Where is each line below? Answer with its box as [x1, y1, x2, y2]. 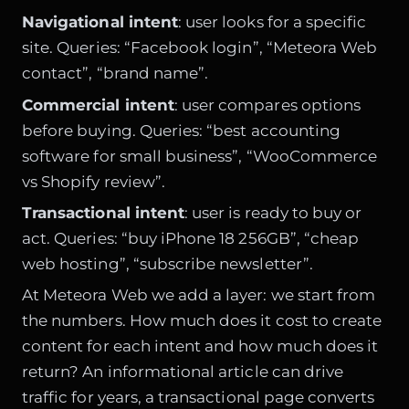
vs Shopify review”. [22, 172, 165, 191]
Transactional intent [22, 203, 185, 222]
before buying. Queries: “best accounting [22, 121, 341, 140]
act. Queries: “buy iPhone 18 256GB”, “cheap [22, 228, 360, 247]
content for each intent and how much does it [22, 337, 379, 356]
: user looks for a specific [177, 13, 367, 32]
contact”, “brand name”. [22, 64, 209, 83]
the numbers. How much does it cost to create [22, 311, 383, 330]
